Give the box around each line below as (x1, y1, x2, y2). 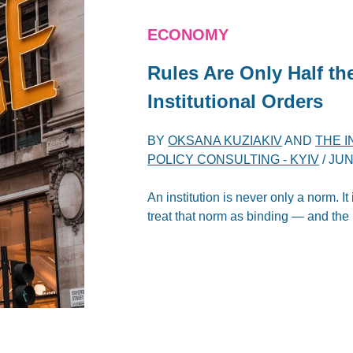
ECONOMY (147, 25, 229, 43)
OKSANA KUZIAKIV (168, 133, 283, 147)
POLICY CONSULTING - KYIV (147, 152, 320, 166)
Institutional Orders (147, 90, 324, 112)
